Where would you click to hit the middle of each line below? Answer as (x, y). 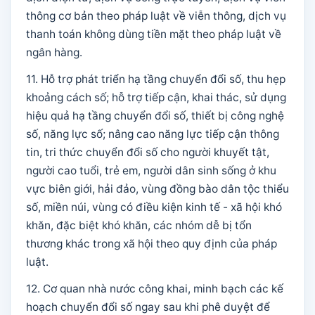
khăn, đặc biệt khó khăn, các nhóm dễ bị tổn (139, 225)
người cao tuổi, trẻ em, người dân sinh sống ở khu (151, 171)
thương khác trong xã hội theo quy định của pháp (152, 244)
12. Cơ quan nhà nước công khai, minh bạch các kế (155, 289)
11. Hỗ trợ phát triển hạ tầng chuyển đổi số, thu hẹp (156, 79)
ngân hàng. (54, 52)
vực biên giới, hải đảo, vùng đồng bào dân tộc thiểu (157, 189)
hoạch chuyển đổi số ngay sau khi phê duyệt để (148, 307)
